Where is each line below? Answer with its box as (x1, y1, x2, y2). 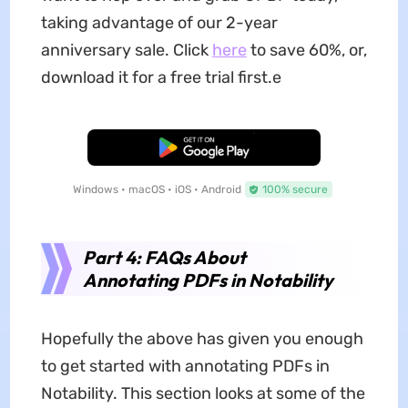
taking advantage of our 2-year (40, 13, 278, 34)
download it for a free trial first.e (40, 67, 281, 88)
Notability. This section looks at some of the (40, 383, 365, 404)
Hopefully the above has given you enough (40, 329, 363, 350)
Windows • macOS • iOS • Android (72, 183, 241, 197)
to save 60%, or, (246, 40, 367, 61)
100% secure (261, 183, 328, 197)
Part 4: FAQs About (82, 246, 246, 270)
